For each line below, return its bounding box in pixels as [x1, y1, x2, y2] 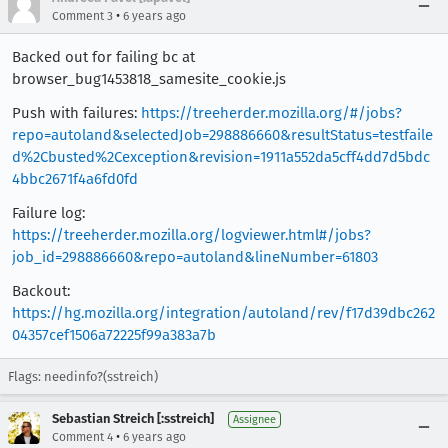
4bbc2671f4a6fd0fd [12, 170, 138, 188]
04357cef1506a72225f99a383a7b [12, 326, 216, 344]
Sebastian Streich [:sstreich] [52, 411, 214, 426]
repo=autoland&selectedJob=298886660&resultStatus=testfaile [12, 126, 433, 144]
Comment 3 [52, 9, 113, 23]
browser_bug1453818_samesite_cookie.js [12, 70, 286, 88]
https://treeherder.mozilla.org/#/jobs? [141, 104, 402, 122]
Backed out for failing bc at [12, 48, 195, 66]
